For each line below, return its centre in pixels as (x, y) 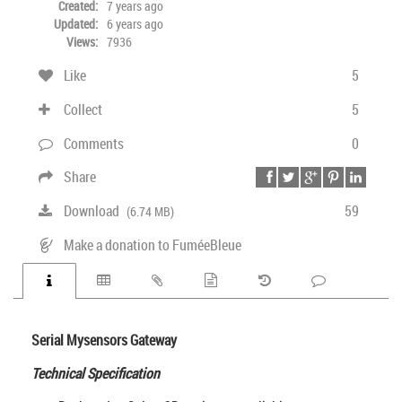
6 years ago (135, 24)
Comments (92, 144)
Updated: (76, 24)
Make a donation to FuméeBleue (151, 245)
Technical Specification (96, 373)
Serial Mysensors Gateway (104, 340)
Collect (82, 109)
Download (92, 211)
